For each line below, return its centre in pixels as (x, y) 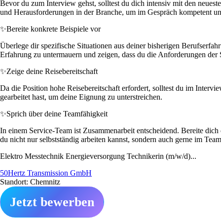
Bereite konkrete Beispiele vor (54, 29)
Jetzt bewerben (52, 202)
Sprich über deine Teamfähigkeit (57, 113)
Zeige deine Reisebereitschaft (52, 71)
